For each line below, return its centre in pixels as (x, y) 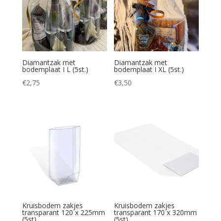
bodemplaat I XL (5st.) (149, 69)
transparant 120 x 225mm (63, 213)
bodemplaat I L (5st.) (55, 69)
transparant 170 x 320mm (156, 213)
